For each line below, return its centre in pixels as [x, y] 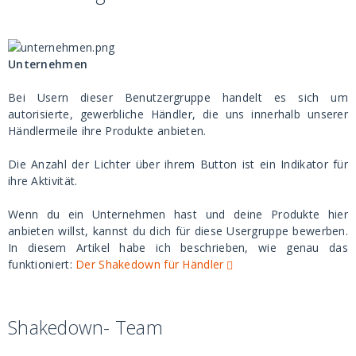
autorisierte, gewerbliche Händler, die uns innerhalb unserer [178, 114]
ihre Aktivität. [43, 180]
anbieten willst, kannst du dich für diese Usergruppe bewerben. [178, 230]
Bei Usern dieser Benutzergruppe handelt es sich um [178, 97]
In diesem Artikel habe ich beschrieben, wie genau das [178, 247]
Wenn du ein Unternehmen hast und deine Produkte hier [178, 214]
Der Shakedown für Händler [150, 264]
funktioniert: [42, 264]
